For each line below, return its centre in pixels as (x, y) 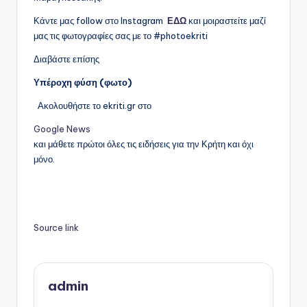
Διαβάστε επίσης (66, 59)
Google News (62, 128)
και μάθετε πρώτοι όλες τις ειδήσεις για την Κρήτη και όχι (144, 144)
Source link (56, 227)
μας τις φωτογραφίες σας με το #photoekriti (121, 35)
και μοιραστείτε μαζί (226, 20)
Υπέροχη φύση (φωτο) (83, 82)
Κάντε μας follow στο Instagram (100, 20)
